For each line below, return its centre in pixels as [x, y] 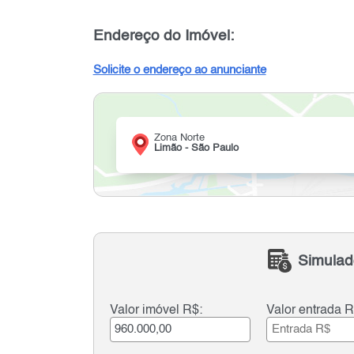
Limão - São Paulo [196, 149]
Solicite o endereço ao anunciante [179, 71]
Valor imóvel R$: [156, 311]
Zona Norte [179, 138]
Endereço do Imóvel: [163, 36]
